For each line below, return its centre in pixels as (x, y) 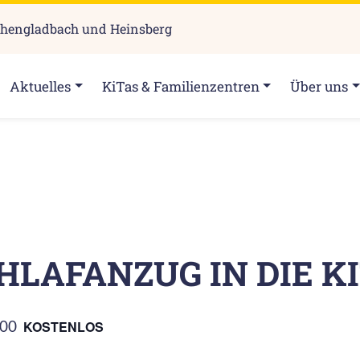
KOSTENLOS (63, 327)
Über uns (319, 86)
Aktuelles (41, 86)
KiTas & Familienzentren (180, 86)
